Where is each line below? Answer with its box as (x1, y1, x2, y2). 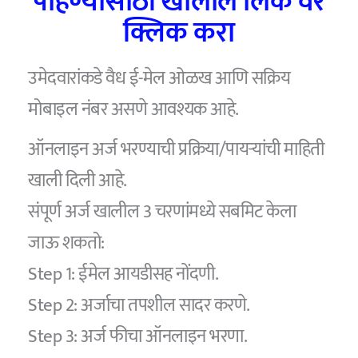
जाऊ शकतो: (28, 228, 105, 259)
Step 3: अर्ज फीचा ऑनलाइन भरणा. (28, 321, 248, 352)
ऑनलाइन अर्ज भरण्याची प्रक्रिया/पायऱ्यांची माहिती (28, 134, 324, 165)
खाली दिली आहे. (28, 165, 127, 197)
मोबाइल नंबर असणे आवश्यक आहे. (28, 93, 239, 125)
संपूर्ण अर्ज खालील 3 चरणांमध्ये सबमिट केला (28, 197, 296, 228)
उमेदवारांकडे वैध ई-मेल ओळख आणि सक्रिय (28, 62, 291, 93)
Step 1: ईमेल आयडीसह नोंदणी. (28, 259, 219, 290)
